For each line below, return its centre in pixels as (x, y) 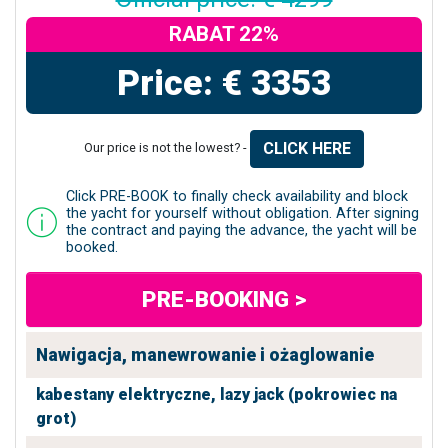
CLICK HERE (307, 148)
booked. (92, 247)
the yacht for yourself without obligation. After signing (242, 213)
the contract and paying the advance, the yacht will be (241, 230)
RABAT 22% (224, 33)
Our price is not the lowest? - (167, 148)
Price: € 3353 (224, 82)
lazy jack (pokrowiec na (308, 394)
